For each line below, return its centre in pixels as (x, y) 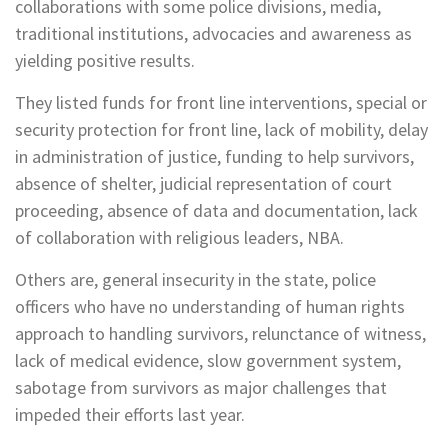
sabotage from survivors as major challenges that (201, 388)
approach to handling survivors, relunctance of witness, (220, 334)
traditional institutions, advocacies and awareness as (213, 34)
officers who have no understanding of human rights (210, 307)
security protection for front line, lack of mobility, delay (221, 130)
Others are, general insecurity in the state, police (195, 280)
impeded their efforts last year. (130, 415)
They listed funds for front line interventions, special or (221, 103)
